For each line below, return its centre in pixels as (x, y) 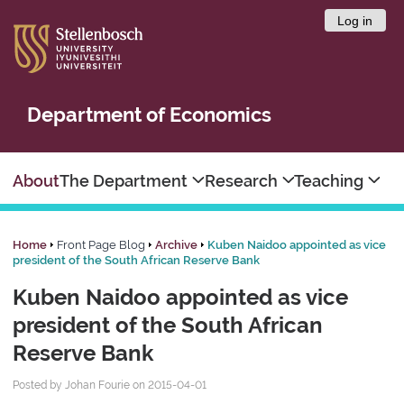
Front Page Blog (101, 245)
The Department (126, 181)
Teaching (331, 181)
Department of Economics (149, 115)
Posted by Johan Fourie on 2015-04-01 (110, 386)
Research (243, 181)
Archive (177, 245)
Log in (355, 20)
